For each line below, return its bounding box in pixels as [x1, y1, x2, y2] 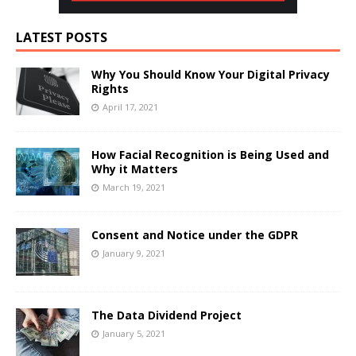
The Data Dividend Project [91, 307, 242, 323]
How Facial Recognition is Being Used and [91, 146, 329, 162]
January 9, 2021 [103, 246, 165, 259]
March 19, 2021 [103, 180, 165, 193]
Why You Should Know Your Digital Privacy [91, 66, 330, 82]
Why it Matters [91, 161, 178, 176]
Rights [91, 80, 129, 96]
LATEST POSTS [16, 28, 107, 46]
